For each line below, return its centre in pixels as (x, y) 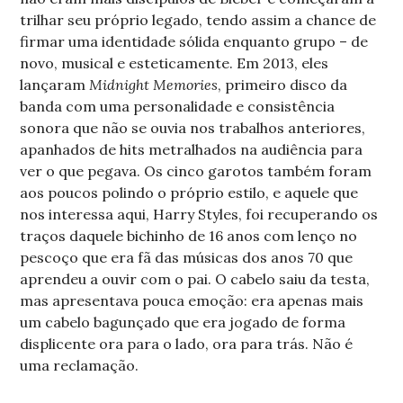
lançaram (55, 84)
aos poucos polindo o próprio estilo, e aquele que (189, 192)
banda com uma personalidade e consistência (178, 106)
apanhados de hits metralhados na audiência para (192, 149)
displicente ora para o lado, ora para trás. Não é (187, 343)
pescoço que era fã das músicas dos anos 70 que (187, 257)
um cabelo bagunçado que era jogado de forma (183, 322)
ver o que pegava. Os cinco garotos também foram (196, 170)
